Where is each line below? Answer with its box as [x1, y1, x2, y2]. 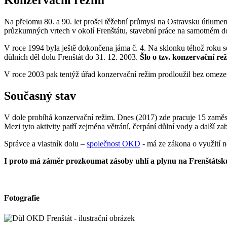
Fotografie [4, 194, 40, 203]
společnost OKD [87, 139, 140, 148]
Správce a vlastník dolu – [4, 139, 87, 148]
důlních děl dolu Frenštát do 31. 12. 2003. [4, 53, 140, 62]
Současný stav [4, 89, 76, 103]
